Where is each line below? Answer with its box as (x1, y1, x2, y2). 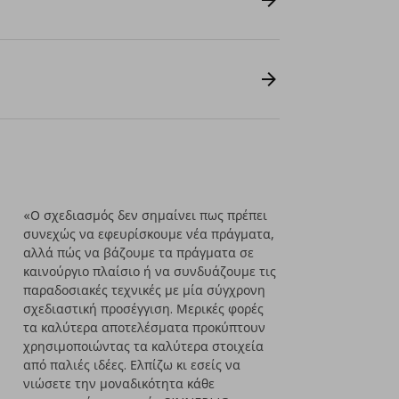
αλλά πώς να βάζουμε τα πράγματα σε (23, 244, 255, 261)
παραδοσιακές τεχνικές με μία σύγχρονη (23, 281, 266, 298)
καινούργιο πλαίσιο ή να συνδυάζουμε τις (23, 263, 277, 280)
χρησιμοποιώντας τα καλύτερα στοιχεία (23, 338, 265, 354)
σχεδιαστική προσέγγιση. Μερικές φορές (23, 300, 265, 317)
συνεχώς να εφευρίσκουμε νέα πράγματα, (23, 225, 275, 242)
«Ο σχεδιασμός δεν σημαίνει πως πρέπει (23, 207, 268, 224)
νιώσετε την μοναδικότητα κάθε (23, 375, 216, 392)
